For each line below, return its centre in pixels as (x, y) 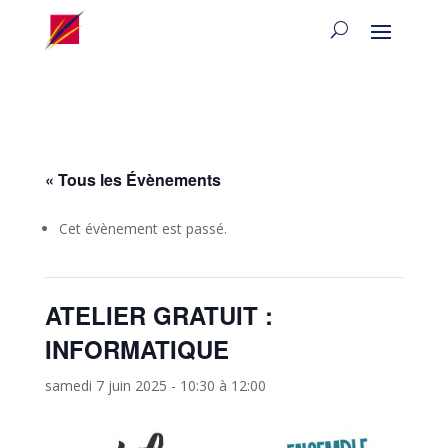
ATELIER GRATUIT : (158, 314)
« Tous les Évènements (132, 179)
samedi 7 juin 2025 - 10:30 (129, 385)
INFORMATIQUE (136, 348)
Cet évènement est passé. (142, 228)
